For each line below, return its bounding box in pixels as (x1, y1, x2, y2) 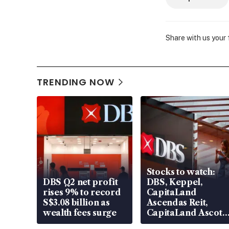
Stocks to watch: (146, 167, 215, 177)
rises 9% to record (43, 187, 121, 198)
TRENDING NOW (37, 76, 114, 89)
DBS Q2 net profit (43, 177, 118, 188)
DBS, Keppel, (146, 177, 203, 188)
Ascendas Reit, (146, 197, 209, 208)
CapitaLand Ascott (146, 208, 225, 218)
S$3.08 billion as (43, 197, 110, 208)
